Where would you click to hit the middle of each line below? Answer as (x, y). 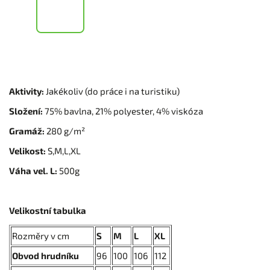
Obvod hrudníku (46, 256)
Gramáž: (28, 131)
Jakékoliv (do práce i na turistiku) (112, 91)
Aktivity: (27, 91)
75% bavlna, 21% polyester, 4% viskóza (123, 111)
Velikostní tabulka (48, 210)
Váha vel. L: (34, 171)
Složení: (26, 111)
